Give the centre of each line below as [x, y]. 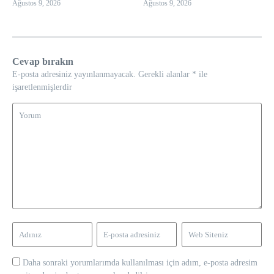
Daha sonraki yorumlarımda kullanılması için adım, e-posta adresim [140, 262]
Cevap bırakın [43, 61]
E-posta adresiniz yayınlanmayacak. [74, 74]
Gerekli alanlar [165, 74]
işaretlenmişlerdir [42, 87]
